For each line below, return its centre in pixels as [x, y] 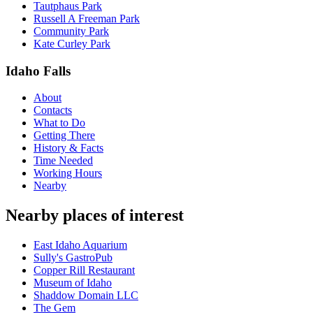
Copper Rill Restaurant [84, 270]
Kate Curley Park [72, 43]
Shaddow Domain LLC [86, 296]
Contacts [53, 110]
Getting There [64, 136]
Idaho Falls [38, 71]
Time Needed [63, 161]
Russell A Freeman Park [87, 18]
